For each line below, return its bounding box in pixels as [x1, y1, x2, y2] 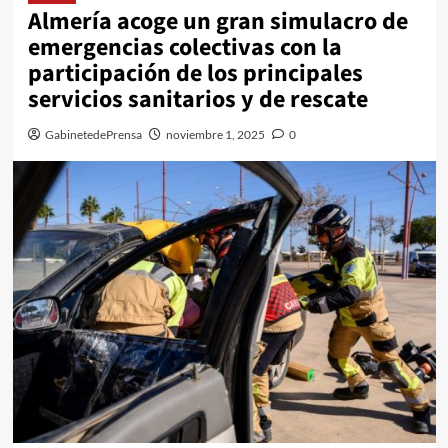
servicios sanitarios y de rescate [27, 82, 368, 117]
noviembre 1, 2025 [165, 127, 265, 142]
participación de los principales [27, 56, 363, 91]
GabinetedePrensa [44, 127, 142, 142]
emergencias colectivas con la [27, 30, 342, 65]
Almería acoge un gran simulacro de [27, 4, 408, 39]
